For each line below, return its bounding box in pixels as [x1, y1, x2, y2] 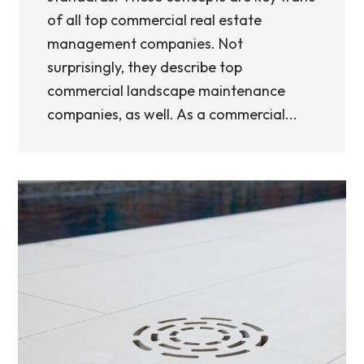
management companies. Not [47, 34, 243, 53]
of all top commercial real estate [47, 11, 262, 29]
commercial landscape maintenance [47, 81, 285, 100]
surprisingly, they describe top [47, 58, 242, 76]
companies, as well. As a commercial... [47, 105, 297, 123]
